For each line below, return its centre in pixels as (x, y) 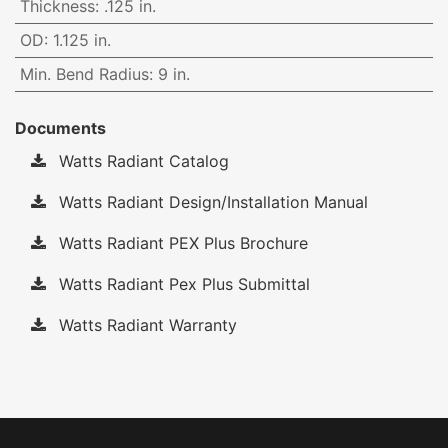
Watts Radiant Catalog (141, 161)
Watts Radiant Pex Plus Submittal (182, 284)
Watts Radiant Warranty (145, 325)
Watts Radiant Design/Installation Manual (211, 202)
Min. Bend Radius (84, 74)
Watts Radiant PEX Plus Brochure (181, 243)
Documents (60, 128)
